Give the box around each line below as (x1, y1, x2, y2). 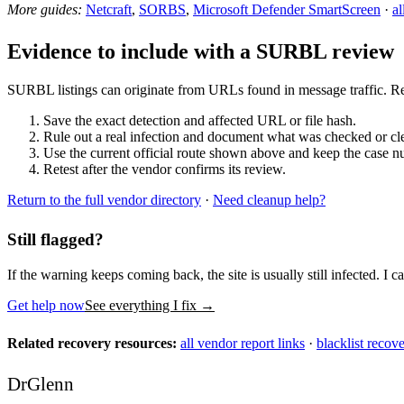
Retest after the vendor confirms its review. (43, 161, 286, 177)
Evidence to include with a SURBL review (7, 40, 394, 64)
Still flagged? (7, 229, 104, 249)
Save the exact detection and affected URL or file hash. (43, 112, 356, 128)
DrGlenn (7, 372, 74, 394)
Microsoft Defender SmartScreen (193, 2, 381, 18)
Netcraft (86, 2, 132, 18)
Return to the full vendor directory (7, 191, 201, 207)
